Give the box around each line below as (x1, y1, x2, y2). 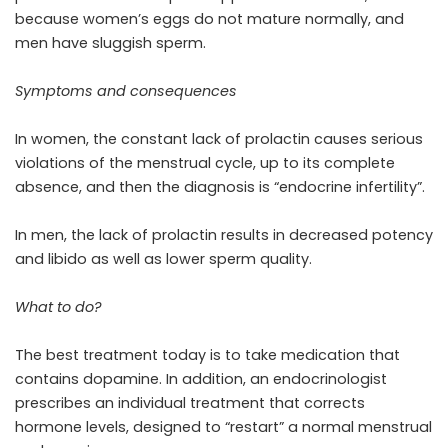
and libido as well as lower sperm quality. (15, 248, 312, 269)
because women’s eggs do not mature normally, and (15, 8, 404, 29)
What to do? (15, 296, 102, 317)
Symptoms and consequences (15, 80, 237, 101)
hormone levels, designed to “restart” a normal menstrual (15, 416, 432, 437)
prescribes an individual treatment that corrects (15, 392, 365, 413)
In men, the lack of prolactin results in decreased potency (15, 224, 433, 245)
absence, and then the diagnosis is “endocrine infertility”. (15, 176, 425, 197)
